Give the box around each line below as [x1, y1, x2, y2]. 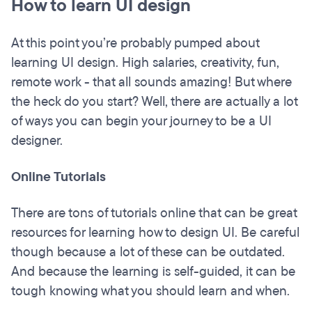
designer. [11, 132, 63, 150]
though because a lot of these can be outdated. [11, 243, 285, 262]
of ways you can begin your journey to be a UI [11, 112, 272, 131]
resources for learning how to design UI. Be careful [11, 224, 299, 242]
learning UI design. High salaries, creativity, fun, [11, 54, 279, 72]
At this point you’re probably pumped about [11, 34, 259, 53]
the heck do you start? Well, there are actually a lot [11, 93, 297, 111]
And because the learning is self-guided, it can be [11, 263, 295, 281]
